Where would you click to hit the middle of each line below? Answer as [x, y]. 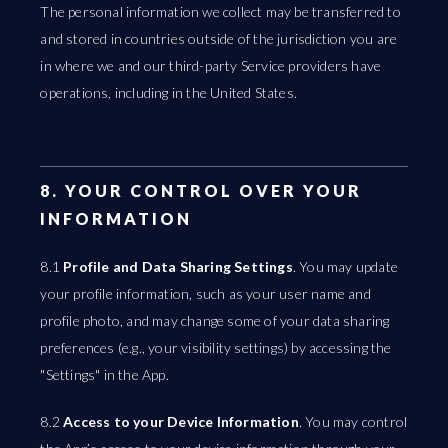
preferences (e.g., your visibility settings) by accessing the [216, 347]
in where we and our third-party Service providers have [211, 65]
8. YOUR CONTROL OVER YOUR [201, 190]
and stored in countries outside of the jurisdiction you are [219, 38]
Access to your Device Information [181, 421]
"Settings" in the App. [104, 374]
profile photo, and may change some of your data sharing [215, 320]
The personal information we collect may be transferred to [220, 11]
